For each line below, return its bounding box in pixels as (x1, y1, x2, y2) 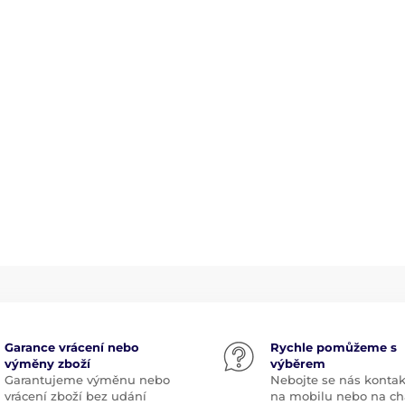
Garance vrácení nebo (4, 340, 139, 354)
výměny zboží (4, 356, 90, 371)
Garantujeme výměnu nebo (4, 372, 170, 387)
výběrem (270, 356, 325, 371)
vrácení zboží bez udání (4, 389, 146, 403)
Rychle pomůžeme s (270, 340, 397, 354)
